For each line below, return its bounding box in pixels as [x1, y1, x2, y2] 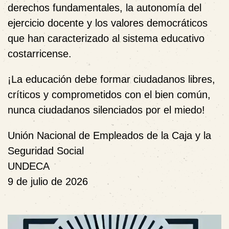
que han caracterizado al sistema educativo [8, 32, 204, 44]
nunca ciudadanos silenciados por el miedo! [8, 104, 205, 116]
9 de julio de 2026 [8, 175, 88, 187]
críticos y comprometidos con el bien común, [8, 88, 211, 100]
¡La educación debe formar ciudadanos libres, [8, 73, 215, 85]
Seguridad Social [8, 145, 84, 156]
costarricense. [8, 48, 72, 59]
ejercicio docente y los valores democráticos [8, 17, 208, 29]
